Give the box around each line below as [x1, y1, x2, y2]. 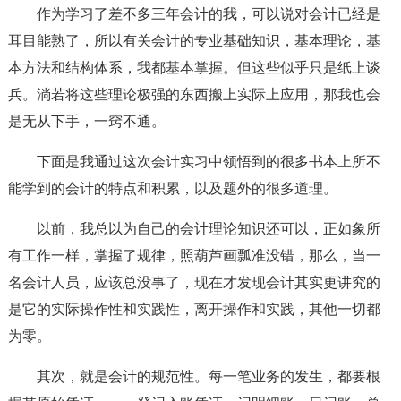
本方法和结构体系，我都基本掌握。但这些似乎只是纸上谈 [7, 60, 380, 75]
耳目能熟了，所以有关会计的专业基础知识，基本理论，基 [7, 33, 380, 48]
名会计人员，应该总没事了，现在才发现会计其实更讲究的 [7, 275, 380, 290]
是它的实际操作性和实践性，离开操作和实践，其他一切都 [7, 302, 380, 317]
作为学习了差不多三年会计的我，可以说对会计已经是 [36, 6, 380, 21]
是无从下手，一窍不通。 [7, 114, 166, 129]
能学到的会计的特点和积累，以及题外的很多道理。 [7, 181, 337, 196]
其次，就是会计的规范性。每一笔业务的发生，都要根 [36, 369, 380, 384]
